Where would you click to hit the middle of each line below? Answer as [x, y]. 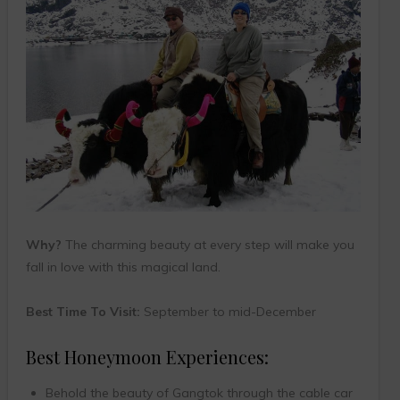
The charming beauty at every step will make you [208, 244]
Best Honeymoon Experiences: [147, 356]
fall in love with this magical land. [123, 267]
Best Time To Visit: [83, 311]
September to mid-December [228, 311]
